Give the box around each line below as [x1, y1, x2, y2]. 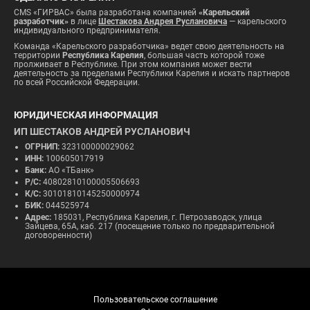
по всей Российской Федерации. [14, 77, 140, 87]
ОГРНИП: [25, 142, 60, 152]
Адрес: [25, 212, 51, 222]
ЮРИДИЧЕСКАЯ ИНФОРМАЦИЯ [14, 109, 158, 120]
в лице [69, 17, 98, 26]
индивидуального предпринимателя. [14, 26, 161, 35]
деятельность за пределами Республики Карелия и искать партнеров [14, 69, 290, 78]
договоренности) [25, 230, 92, 240]
